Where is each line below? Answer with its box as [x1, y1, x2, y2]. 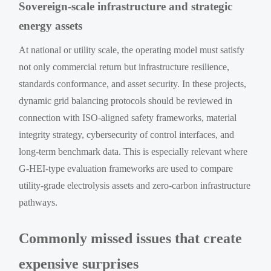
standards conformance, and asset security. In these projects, [19, 78, 247, 89]
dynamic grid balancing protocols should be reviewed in [19, 95, 233, 106]
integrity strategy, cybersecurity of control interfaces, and [19, 129, 235, 140]
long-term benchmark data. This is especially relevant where [19, 146, 248, 157]
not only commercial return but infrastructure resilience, [19, 61, 230, 72]
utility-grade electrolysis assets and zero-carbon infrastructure [19, 180, 251, 191]
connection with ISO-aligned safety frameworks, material [19, 112, 237, 123]
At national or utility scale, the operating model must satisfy [19, 44, 245, 55]
